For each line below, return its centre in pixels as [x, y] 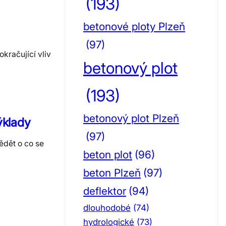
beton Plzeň [112, 173]
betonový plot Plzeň [131, 118]
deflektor [105, 191]
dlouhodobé [107, 208]
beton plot [108, 155]
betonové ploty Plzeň [134, 26]
